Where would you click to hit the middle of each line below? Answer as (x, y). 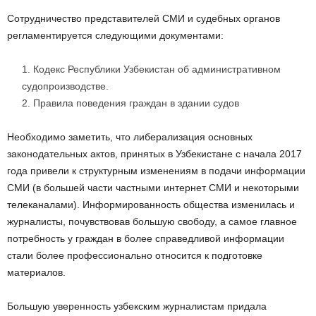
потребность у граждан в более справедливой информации (146, 239)
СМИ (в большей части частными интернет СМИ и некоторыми (153, 188)
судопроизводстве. (65, 86)
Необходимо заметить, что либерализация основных (130, 137)
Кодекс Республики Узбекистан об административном (157, 69)
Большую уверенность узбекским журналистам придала (137, 306)
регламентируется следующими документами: (115, 36)
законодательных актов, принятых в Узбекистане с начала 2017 (154, 154)
